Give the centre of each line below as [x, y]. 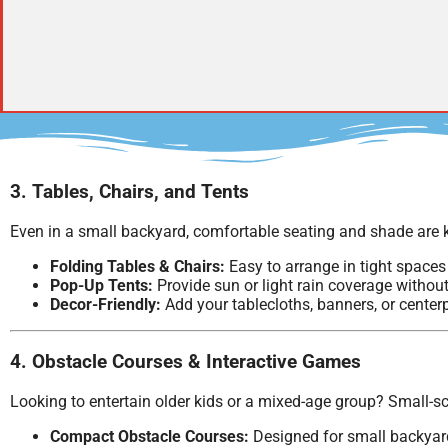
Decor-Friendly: [105, 305]
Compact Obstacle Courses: [149, 436]
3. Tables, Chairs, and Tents [129, 192]
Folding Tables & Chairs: [137, 267]
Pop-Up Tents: [101, 286]
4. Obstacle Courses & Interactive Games [185, 361]
